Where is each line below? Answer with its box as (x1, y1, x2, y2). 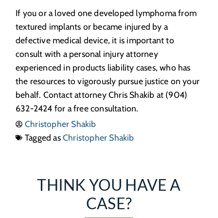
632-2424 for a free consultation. (16, 103, 139, 113)
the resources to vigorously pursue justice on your (16, 75, 200, 86)
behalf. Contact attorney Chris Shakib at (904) (16, 89, 188, 100)
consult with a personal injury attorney (16, 48, 158, 59)
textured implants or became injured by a (16, 21, 168, 32)
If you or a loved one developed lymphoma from (16, 7, 197, 18)
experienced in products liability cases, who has (16, 62, 191, 73)
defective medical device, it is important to (16, 35, 174, 45)
